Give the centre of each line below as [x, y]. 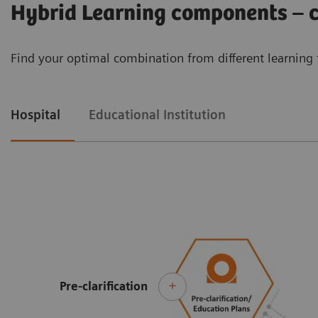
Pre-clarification [103, 286]
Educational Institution [157, 114]
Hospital [35, 114]
